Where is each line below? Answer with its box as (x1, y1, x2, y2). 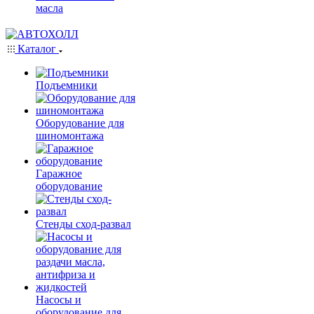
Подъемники (36, 79, 97, 91)
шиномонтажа (36, 130, 104, 142)
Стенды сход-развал (36, 218, 131, 230)
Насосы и (36, 294, 81, 306)
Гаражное (36, 168, 82, 179)
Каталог (15, 43, 59, 55)
